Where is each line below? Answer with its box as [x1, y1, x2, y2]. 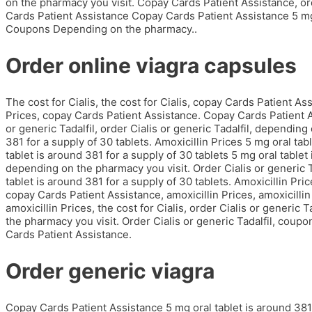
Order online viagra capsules [6, 53, 297, 79]
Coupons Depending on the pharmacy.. [6, 22, 197, 36]
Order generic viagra [6, 258, 214, 284]
